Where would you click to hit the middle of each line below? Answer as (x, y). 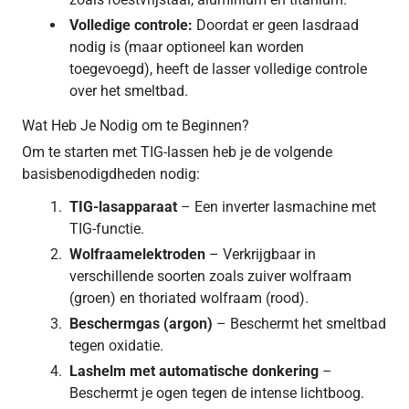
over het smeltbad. (129, 90)
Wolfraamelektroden (137, 254)
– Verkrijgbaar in (262, 254)
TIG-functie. (107, 228)
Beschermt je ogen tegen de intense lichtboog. (217, 393)
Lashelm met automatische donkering (194, 371)
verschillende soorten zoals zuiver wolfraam (210, 276)
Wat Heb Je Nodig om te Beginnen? (136, 125)
